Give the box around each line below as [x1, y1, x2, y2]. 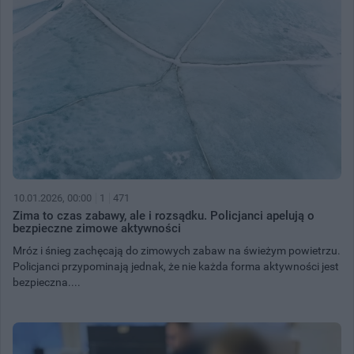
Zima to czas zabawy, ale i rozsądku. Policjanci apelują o [13, 208, 314, 223]
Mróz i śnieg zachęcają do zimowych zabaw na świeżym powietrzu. [13, 243, 341, 257]
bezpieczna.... [13, 275, 81, 288]
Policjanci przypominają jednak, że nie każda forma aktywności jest [13, 259, 339, 273]
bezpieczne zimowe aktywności [13, 220, 181, 235]
